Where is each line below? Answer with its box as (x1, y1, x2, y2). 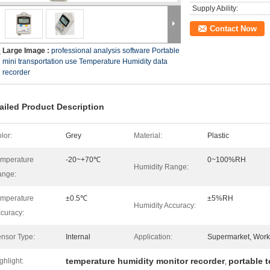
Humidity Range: (134, 163, 189, 171)
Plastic (207, 131, 229, 140)
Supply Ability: (192, 4, 238, 13)
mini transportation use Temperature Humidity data (2, 57, 168, 66)
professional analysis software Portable (51, 46, 180, 55)
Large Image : (2, 46, 51, 55)
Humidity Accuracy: (134, 201, 196, 210)
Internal (66, 233, 90, 241)
